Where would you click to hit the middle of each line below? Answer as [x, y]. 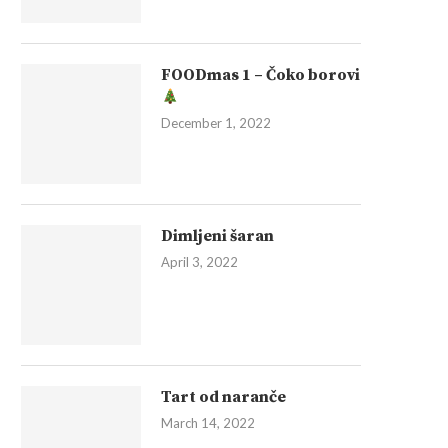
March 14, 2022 [208, 423]
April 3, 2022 [199, 262]
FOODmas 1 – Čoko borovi [260, 75]
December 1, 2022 [216, 123]
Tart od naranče [223, 397]
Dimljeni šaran [217, 236]
